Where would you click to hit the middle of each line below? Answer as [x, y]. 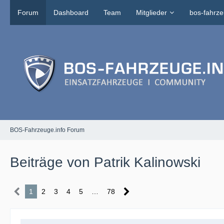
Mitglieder [151, 12]
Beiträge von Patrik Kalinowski [105, 162]
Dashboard [71, 12]
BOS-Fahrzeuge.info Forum [47, 130]
